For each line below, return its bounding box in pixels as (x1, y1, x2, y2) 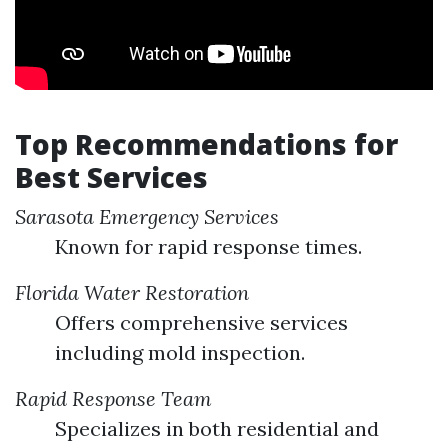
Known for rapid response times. (55, 234, 362, 259)
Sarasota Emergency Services (15, 204, 279, 229)
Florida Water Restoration (15, 280, 249, 305)
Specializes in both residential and (55, 416, 379, 441)
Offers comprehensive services (55, 310, 348, 335)
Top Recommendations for (15, 125, 398, 163)
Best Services (15, 158, 208, 196)
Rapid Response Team (15, 386, 212, 411)
